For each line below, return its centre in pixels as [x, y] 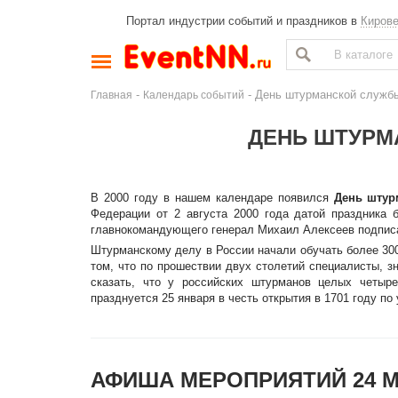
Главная [111, 95]
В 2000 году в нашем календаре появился [212, 198]
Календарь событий [194, 95]
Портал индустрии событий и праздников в [243, 21]
